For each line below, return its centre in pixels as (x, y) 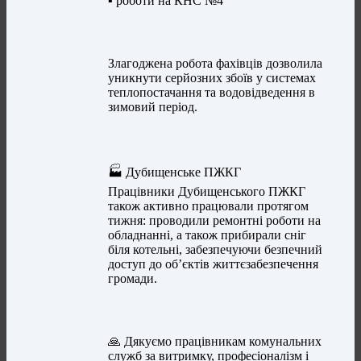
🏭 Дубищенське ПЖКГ (175, 172)
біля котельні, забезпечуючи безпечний (216, 250)
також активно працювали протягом (209, 206)
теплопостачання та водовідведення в (212, 93)
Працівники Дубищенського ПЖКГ (207, 192)
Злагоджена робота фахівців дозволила (216, 64)
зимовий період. (153, 107)
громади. (133, 279)
